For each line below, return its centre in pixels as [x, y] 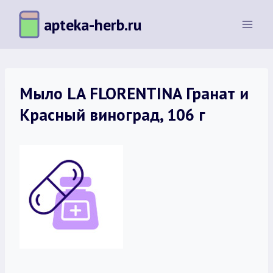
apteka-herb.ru [93, 24]
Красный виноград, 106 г [112, 115]
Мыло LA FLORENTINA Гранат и [134, 93]
